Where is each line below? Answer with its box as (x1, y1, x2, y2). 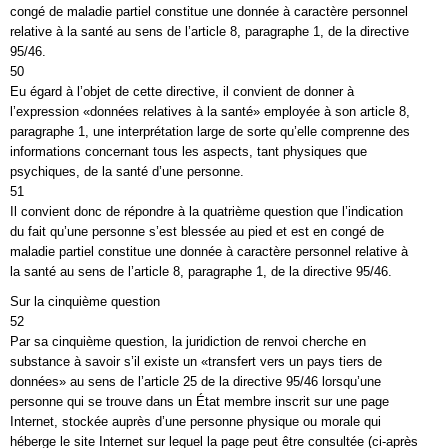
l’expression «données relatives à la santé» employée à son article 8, (10, 104, 410, 119)
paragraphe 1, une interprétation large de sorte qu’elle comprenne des (10, 124, 410, 139)
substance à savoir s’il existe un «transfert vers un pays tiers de (10, 354, 382, 369)
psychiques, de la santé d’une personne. (10, 164, 244, 179)
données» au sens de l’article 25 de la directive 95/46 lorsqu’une (10, 374, 381, 389)
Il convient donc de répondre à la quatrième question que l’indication (10, 204, 403, 219)
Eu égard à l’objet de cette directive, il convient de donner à (10, 84, 354, 99)
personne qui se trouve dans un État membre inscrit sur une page (10, 394, 389, 409)
